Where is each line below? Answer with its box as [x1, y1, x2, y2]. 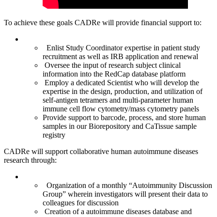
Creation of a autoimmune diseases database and [43, 207, 192, 216]
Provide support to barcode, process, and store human [43, 113, 206, 122]
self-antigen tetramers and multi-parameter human [43, 95, 193, 104]
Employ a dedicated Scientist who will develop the [43, 78, 199, 87]
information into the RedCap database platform [43, 69, 186, 78]
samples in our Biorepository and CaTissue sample [43, 122, 197, 130]
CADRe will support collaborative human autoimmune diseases [4, 147, 198, 155]
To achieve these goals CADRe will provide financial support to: [4, 18, 201, 27]
